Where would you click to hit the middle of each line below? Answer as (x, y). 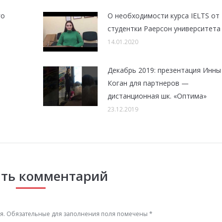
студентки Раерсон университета (164, 28)
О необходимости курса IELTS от (163, 16)
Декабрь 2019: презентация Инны (164, 70)
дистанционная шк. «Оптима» (157, 96)
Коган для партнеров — (148, 83)
